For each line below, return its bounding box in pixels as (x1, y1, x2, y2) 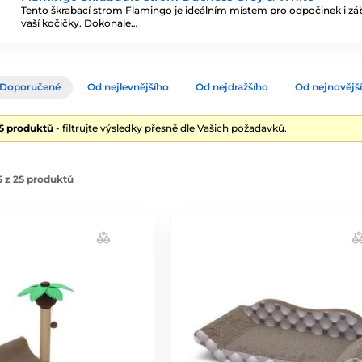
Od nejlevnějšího (87, 81, 169, 93)
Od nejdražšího (196, 81, 268, 93)
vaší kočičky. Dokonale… (21, 16, 137, 29)
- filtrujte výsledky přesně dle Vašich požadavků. (53, 122, 287, 134)
